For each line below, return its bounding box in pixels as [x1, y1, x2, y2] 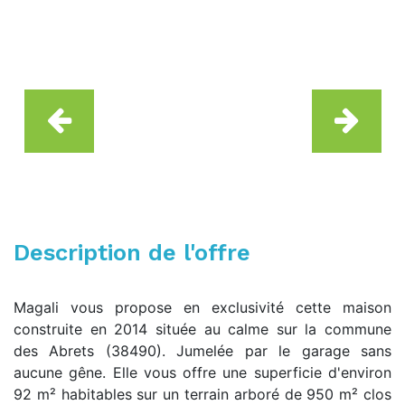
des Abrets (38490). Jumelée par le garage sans [14, 342, 391, 360]
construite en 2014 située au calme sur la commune [14, 320, 391, 338]
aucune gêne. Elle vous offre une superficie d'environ [14, 363, 391, 381]
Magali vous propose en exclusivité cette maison [14, 298, 391, 316]
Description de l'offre [14, 239, 250, 266]
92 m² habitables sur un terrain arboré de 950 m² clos [14, 385, 391, 403]
